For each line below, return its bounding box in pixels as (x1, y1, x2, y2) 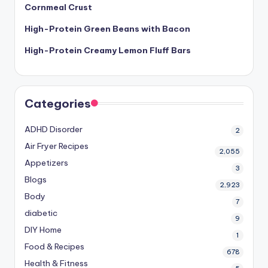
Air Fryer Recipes (25, 141, 89, 152)
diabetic (25, 208, 57, 219)
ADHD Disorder (25, 124, 83, 135)
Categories (25, 96, 91, 111)
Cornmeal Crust (25, 2, 92, 13)
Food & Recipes (25, 241, 84, 252)
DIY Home (25, 224, 62, 236)
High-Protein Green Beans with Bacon (25, 23, 190, 35)
